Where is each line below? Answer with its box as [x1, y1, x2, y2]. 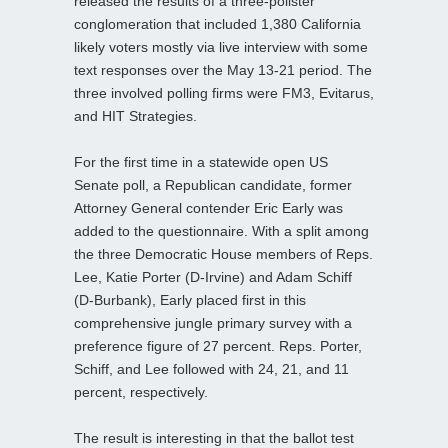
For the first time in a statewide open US [74, 154, 328, 171]
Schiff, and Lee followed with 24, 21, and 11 [74, 361, 349, 378]
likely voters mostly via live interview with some [74, 39, 368, 56]
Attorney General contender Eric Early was [74, 200, 343, 217]
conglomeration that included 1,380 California [74, 16, 361, 33]
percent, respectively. [74, 384, 208, 401]
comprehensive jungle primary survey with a [74, 315, 352, 332]
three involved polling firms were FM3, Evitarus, [74, 85, 374, 102]
